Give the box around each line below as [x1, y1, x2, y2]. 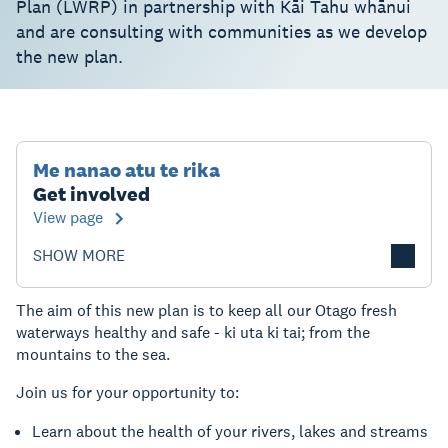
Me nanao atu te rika [33, 157, 220, 183]
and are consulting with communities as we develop [16, 20, 427, 43]
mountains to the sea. [16, 344, 170, 365]
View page [33, 207, 103, 228]
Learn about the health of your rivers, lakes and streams [32, 421, 428, 442]
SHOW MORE [33, 245, 125, 266]
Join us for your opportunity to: [16, 382, 239, 403]
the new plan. [16, 45, 123, 68]
